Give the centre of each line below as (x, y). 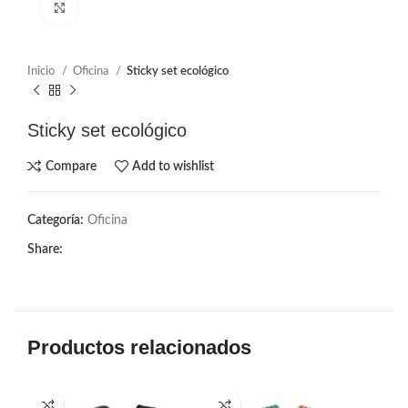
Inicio (42, 71)
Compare (71, 166)
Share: (45, 250)
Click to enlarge (118, 7)
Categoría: (56, 220)
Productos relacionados (139, 347)
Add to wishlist (173, 166)
